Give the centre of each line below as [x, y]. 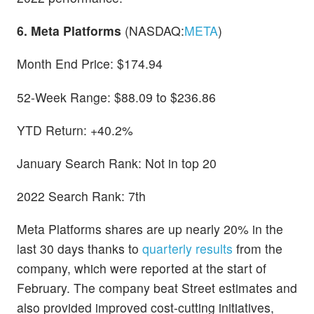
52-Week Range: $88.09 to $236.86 [116, 97]
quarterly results [187, 249]
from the [258, 249]
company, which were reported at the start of [142, 268]
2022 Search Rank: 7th [81, 196]
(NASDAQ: [155, 31]
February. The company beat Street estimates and [157, 288]
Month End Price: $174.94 [90, 64]
